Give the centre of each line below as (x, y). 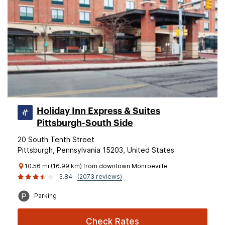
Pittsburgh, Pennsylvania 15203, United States (96, 150)
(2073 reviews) (100, 177)
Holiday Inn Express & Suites (98, 111)
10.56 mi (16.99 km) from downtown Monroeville (96, 166)
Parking (45, 196)
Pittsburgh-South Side (85, 123)
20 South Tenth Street (56, 139)
